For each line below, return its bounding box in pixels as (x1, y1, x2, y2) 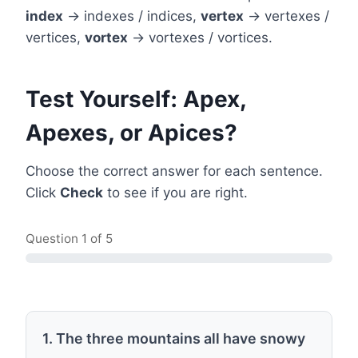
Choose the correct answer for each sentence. (26, 163, 323, 179)
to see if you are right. (103, 185, 248, 201)
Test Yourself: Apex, (26, 86, 246, 113)
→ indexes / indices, (63, 8, 201, 24)
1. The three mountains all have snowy (42, 330, 305, 347)
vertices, (26, 30, 85, 46)
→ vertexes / (244, 8, 329, 24)
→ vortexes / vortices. (128, 30, 272, 46)
